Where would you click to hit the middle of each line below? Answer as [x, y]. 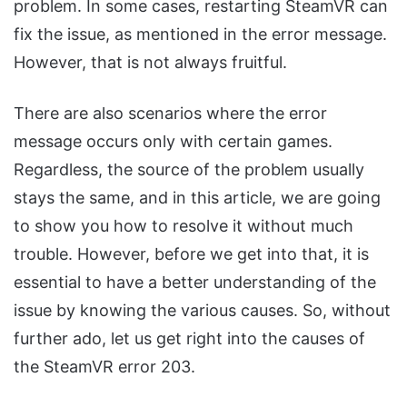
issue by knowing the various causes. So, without [202, 310]
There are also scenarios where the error [170, 113]
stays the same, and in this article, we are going [197, 197]
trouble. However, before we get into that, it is [191, 253]
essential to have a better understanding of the [195, 282]
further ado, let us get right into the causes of [189, 338]
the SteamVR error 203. [104, 366]
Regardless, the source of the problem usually [189, 169]
